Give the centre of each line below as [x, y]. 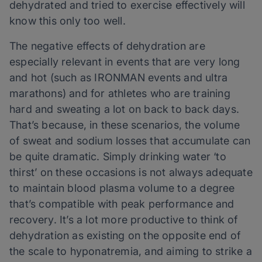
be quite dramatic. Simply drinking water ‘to [118, 157]
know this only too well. [68, 21]
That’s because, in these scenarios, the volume [125, 125]
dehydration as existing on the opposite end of [125, 236]
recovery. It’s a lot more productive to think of [124, 220]
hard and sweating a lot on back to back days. [125, 109]
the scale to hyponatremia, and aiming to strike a [131, 251]
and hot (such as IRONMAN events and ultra [119, 78]
